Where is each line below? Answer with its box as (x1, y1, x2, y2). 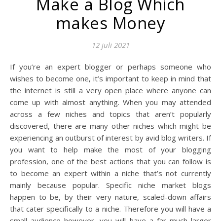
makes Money (55, 12, 166, 34)
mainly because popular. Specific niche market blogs (10, 180, 211, 190)
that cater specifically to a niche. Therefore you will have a (10, 204, 211, 214)
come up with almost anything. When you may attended (10, 97, 211, 107)
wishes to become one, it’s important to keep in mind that (10, 74, 211, 83)
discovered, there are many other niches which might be (10, 121, 211, 131)
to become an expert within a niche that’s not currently (10, 168, 211, 178)
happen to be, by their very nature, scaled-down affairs (10, 192, 211, 202)
